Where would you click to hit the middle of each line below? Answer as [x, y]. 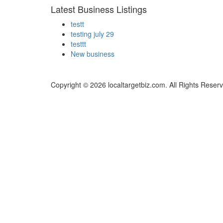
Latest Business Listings [99, 9]
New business [93, 54]
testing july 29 [92, 34]
